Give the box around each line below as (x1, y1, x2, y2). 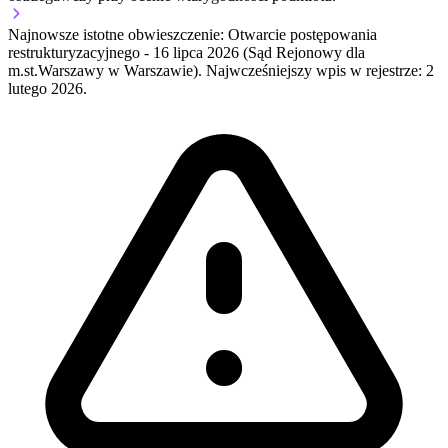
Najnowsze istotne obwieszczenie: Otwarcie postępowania (8, 26, 377, 44)
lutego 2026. (8, 80, 87, 98)
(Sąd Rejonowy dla (239, 44, 365, 62)
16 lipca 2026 (153, 44, 239, 62)
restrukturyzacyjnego (8, 44, 140, 62)
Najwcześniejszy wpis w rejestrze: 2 (206, 62, 434, 80)
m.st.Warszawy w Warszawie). (8, 62, 206, 80)
